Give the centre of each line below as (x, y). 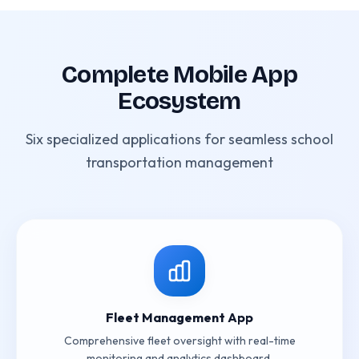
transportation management (179, 162)
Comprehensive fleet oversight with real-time (179, 341)
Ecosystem (179, 101)
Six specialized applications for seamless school (179, 139)
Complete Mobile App (179, 75)
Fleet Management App (179, 317)
